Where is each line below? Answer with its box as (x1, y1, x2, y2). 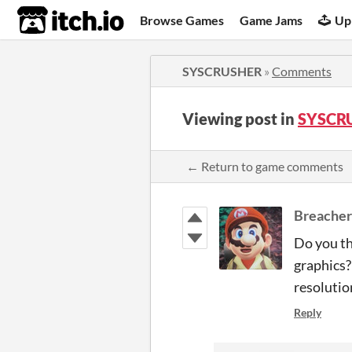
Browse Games (140, 12, 225, 27)
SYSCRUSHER (182, 64, 262, 79)
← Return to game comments (186, 159, 343, 174)
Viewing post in (182, 109, 298, 128)
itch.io (16, 5, 86, 36)
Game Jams (240, 12, 303, 27)
